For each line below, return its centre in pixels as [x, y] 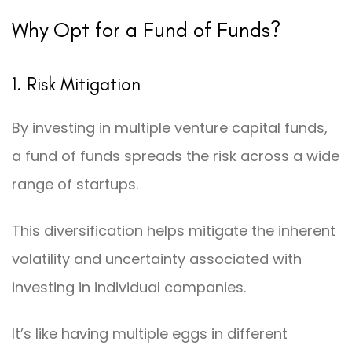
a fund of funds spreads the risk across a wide [176, 156]
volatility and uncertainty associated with [157, 258]
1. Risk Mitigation [76, 84]
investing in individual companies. [129, 287]
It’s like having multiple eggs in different [150, 334]
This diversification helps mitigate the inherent [174, 230]
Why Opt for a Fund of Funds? [147, 29]
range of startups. [75, 184]
